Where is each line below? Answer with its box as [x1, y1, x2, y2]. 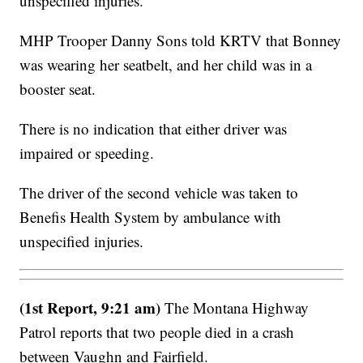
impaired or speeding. [19, 143, 155, 164]
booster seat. [19, 79, 96, 100]
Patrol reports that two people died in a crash [19, 321, 295, 342]
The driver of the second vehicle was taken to [19, 182, 299, 203]
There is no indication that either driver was [19, 118, 288, 139]
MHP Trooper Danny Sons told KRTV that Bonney [19, 30, 342, 51]
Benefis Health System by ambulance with [19, 207, 282, 228]
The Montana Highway [160, 297, 310, 318]
